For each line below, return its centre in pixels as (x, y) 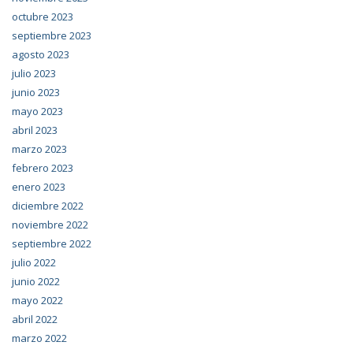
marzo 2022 (39, 338)
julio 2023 (34, 73)
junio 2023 (36, 92)
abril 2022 (35, 319)
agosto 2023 (41, 54)
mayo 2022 (37, 300)
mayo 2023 (37, 111)
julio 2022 (34, 262)
